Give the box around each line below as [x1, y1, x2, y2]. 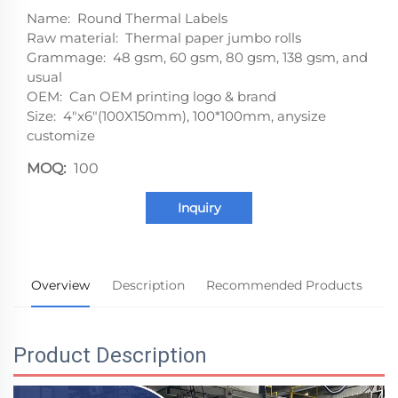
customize [27, 126, 95, 144]
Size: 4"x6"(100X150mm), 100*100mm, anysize [27, 107, 326, 124]
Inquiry [177, 199, 221, 216]
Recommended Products [206, 276, 363, 293]
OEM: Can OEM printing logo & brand [27, 87, 276, 105]
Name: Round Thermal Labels [27, 9, 227, 27]
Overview [30, 276, 90, 293]
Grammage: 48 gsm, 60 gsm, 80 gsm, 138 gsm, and [27, 48, 368, 66]
